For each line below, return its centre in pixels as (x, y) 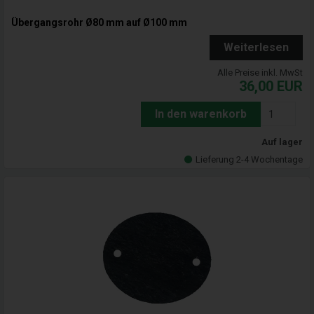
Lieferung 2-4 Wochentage (249, 160)
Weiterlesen (256, 48)
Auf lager (282, 142)
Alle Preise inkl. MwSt (260, 73)
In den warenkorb (201, 114)
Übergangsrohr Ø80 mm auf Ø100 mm (99, 23)
